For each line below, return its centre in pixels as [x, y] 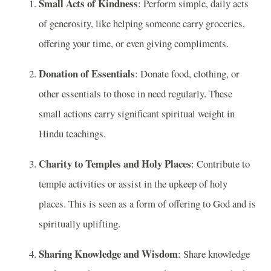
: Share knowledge [214, 253]
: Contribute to [220, 163]
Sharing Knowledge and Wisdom [108, 253]
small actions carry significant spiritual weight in [137, 113]
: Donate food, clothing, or [187, 73]
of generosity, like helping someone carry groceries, [142, 24]
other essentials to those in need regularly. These [135, 93]
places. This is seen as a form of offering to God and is [147, 203]
